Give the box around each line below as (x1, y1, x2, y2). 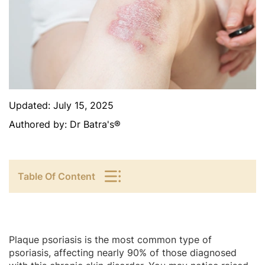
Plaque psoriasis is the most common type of (9, 233, 212, 245)
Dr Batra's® (70, 118, 121, 130)
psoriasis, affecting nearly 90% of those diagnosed (9, 246, 237, 258)
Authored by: (9, 118, 70, 130)
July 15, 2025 (53, 99, 114, 111)
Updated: (9, 99, 53, 111)
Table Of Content (18, 170, 95, 182)
